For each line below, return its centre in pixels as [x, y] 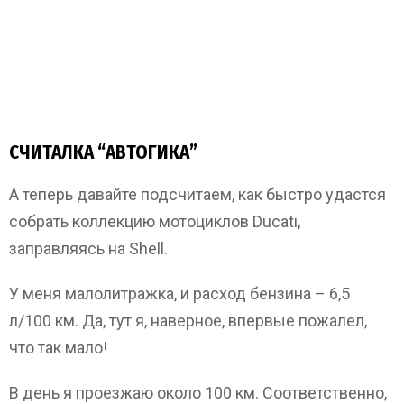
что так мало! [58, 347]
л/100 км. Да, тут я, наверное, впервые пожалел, [188, 320]
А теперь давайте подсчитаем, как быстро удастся [197, 194]
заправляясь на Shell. [88, 248]
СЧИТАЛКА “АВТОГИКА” [103, 152]
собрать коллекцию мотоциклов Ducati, [155, 221]
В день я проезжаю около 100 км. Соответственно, [198, 392]
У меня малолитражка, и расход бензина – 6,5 [179, 293]
